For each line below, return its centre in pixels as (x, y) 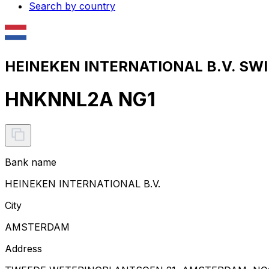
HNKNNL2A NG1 (80, 100)
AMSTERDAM (37, 227)
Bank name (31, 162)
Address (23, 248)
